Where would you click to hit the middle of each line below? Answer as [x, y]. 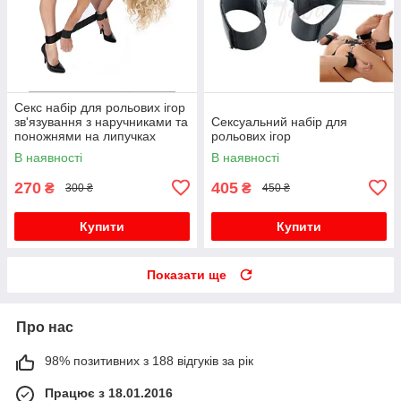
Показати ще [187, 274]
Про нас [45, 327]
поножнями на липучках [85, 136]
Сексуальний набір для [279, 121]
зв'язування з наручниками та [101, 121]
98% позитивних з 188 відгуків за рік [149, 360]
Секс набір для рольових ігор [100, 107]
